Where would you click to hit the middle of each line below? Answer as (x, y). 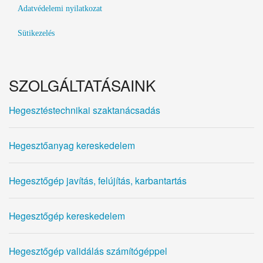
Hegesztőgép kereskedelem (67, 215)
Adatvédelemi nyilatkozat (60, 8)
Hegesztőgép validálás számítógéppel (88, 251)
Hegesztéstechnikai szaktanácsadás (85, 110)
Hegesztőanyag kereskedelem (72, 145)
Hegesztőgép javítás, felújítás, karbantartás (98, 180)
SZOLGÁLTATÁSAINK (82, 85)
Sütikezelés (36, 33)
